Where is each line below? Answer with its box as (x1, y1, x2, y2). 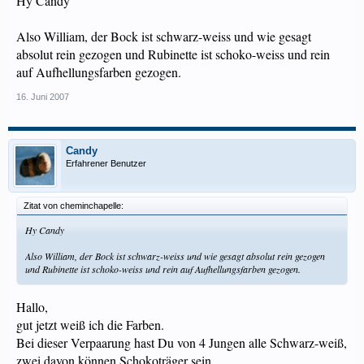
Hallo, (16, 298, 48, 315)
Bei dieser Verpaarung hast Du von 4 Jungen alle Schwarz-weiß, (16, 334, 347, 351)
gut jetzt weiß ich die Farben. (16, 316, 164, 333)
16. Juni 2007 (16, 92, 69, 102)
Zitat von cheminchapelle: (24, 201, 123, 210)
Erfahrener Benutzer (66, 158, 146, 168)
